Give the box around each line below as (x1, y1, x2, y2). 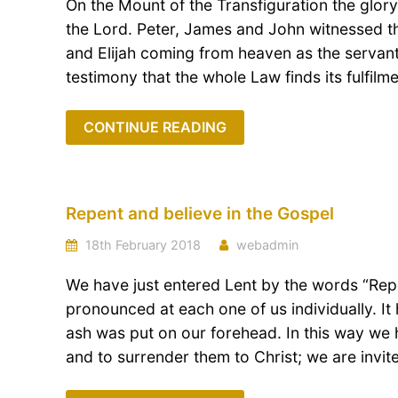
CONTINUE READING (84, 118, 227, 136)
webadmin (236, 237, 298, 252)
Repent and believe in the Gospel (66, 203, 334, 224)
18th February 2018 (82, 237, 201, 252)
